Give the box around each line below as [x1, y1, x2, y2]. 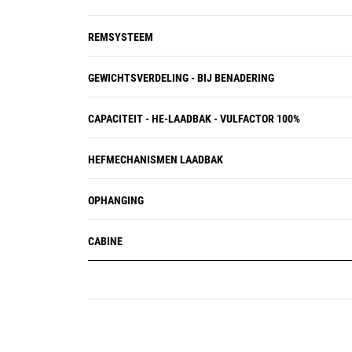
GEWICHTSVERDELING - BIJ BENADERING [88, 71, 274, 84]
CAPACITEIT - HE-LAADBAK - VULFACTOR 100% [88, 112, 300, 125]
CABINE [88, 235, 123, 247]
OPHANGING [88, 194, 144, 207]
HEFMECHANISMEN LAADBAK [88, 153, 223, 166]
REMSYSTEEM [88, 31, 153, 43]
